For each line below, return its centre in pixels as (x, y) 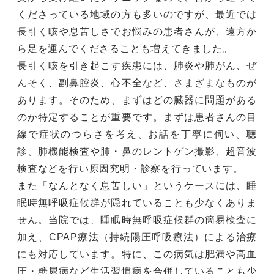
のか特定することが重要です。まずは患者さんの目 (137, 117)
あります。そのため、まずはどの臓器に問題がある (137, 100)
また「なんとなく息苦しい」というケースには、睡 (137, 185)
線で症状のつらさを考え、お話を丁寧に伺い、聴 (137, 134)
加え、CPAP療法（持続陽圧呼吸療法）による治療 (137, 237)
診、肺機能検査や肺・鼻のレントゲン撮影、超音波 (137, 151)
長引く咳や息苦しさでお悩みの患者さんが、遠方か (137, 31)
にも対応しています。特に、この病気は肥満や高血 (137, 254)
